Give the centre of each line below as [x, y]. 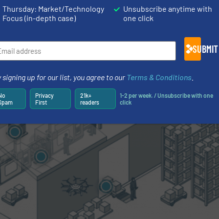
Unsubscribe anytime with [168, 8]
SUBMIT [205, 49]
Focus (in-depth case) [39, 18]
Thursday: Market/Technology [54, 8]
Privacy [44, 96]
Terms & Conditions [159, 77]
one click [139, 18]
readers [89, 102]
